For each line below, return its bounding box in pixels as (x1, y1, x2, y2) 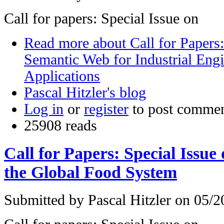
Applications (24, 68, 100, 84)
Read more (24, 35, 89, 51)
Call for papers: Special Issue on (4, 10, 198, 27)
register (84, 101, 128, 117)
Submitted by (4, 192, 88, 208)
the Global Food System (4, 163, 177, 182)
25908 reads (24, 117, 97, 134)
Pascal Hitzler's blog (24, 84, 146, 101)
